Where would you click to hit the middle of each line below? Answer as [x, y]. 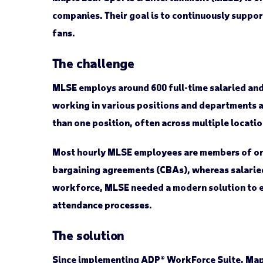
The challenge [93, 63]
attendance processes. [102, 204]
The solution [88, 235]
